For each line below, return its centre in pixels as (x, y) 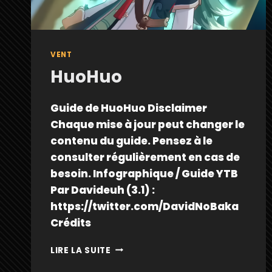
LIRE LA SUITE (81, 250)
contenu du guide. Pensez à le (131, 141)
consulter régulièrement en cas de (145, 157)
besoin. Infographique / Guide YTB (144, 173)
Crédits (71, 223)
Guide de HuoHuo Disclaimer (129, 108)
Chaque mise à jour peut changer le (148, 124)
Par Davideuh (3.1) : (103, 190)
